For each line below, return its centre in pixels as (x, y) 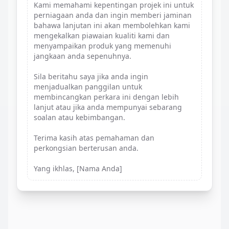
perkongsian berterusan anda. (86, 148)
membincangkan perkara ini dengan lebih (106, 97)
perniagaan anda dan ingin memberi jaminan (113, 15)
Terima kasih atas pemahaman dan (94, 138)
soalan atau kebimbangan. (79, 117)
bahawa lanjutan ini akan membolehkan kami (112, 25)
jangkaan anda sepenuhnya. (83, 56)
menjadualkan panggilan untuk (88, 87)
